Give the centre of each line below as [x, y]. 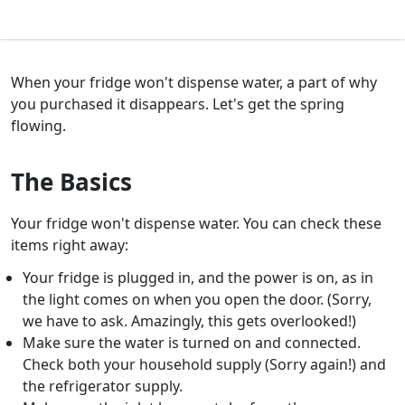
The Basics [71, 182]
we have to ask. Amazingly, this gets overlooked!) [189, 321]
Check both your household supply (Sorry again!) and [204, 365]
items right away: [70, 245]
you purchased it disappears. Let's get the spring [178, 104]
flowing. [38, 126]
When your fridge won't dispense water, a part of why [194, 83]
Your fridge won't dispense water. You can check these [196, 224]
